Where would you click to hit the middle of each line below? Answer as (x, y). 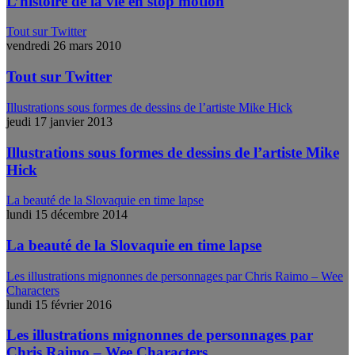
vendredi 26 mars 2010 (64, 46)
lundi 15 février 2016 (59, 304)
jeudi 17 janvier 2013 (59, 121)
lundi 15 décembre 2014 (67, 215)
